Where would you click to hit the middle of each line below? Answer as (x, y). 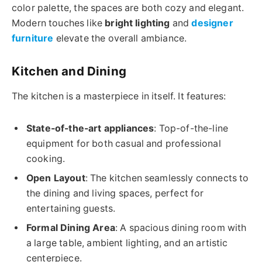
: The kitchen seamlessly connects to (167, 178)
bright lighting (137, 23)
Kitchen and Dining (69, 71)
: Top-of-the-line (191, 128)
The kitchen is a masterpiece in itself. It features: (119, 96)
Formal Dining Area (71, 227)
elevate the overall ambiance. (120, 39)
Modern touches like (58, 23)
